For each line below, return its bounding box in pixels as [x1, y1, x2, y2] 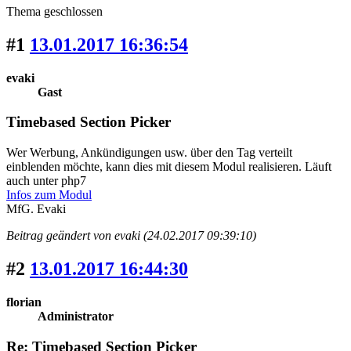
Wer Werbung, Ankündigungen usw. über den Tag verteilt [6, 146, 292, 160]
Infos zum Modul [6, 188, 92, 202]
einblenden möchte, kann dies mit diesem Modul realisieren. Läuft [6, 160, 331, 174]
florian [6, 295, 42, 309]
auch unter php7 [6, 174, 86, 188]
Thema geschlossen [6, 4, 103, 18]
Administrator [38, 309, 114, 323]
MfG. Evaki [6, 202, 66, 216]
